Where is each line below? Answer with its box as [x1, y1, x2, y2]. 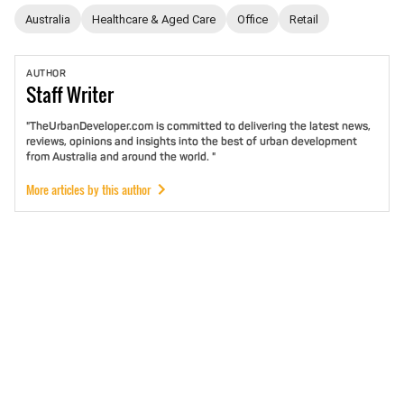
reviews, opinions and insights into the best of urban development [26, 134, 357, 149]
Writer [67, 79, 114, 109]
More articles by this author [26, 180, 151, 198]
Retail [289, 12, 318, 26]
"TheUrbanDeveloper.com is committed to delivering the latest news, [26, 119, 371, 133]
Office [237, 12, 268, 26]
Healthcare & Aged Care [92, 12, 216, 26]
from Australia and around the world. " [26, 150, 216, 164]
